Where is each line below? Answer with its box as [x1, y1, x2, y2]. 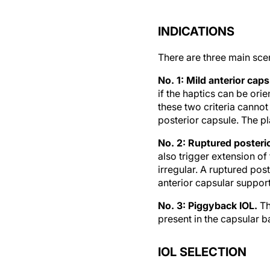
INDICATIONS [158, 24, 234, 39]
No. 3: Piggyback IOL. [158, 199, 260, 212]
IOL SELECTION [158, 245, 246, 259]
